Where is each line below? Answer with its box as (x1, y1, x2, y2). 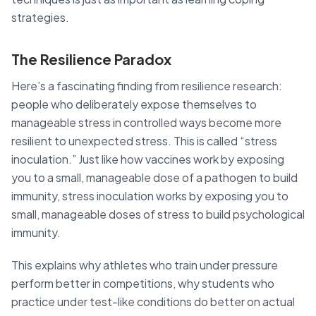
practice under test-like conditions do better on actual (11, 293, 295, 309)
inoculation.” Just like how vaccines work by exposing (11, 151, 284, 166)
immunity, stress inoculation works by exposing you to (11, 188, 288, 203)
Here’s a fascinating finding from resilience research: (11, 78, 282, 93)
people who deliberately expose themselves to (11, 96, 257, 111)
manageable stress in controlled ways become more (11, 114, 281, 130)
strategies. (11, 9, 69, 25)
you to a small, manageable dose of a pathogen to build (11, 169, 298, 185)
